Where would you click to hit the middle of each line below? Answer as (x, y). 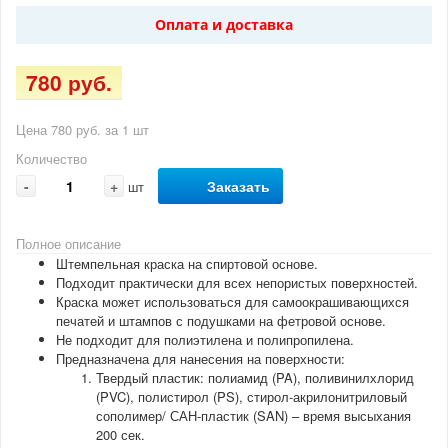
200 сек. (120, 435)
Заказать (238, 186)
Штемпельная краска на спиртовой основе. (187, 264)
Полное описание (68, 244)
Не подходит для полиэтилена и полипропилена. (205, 340)
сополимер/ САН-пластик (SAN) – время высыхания (253, 416)
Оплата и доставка (224, 25)
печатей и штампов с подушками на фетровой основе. (221, 321)
